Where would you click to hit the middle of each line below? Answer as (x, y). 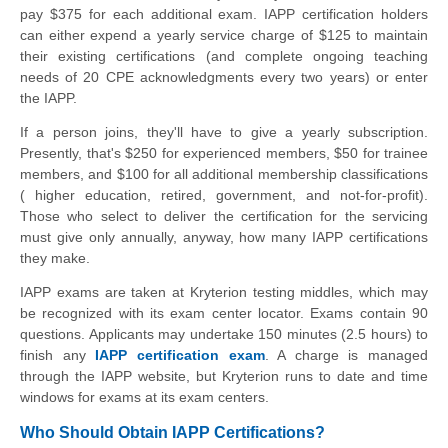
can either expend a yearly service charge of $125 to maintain (224, 35)
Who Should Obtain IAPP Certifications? (172, 433)
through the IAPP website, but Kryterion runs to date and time (224, 375)
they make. (55, 258)
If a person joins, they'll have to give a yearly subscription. (224, 132)
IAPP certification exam (180, 354)
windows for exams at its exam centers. (144, 396)
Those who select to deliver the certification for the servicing (224, 216)
